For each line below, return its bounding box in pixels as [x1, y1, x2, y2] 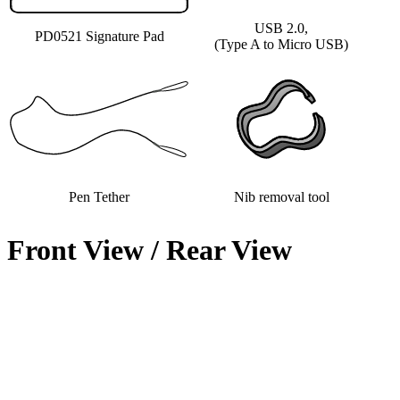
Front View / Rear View [7, 234, 292, 267]
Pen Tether [69, 188, 129, 204]
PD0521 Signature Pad [34, 28, 164, 44]
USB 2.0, [254, 20, 308, 36]
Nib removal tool [233, 188, 329, 204]
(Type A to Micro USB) [214, 36, 348, 52]
